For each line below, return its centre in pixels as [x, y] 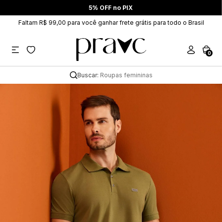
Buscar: [88, 75]
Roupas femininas [126, 75]
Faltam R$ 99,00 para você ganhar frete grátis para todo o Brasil [111, 22]
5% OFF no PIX [111, 8]
